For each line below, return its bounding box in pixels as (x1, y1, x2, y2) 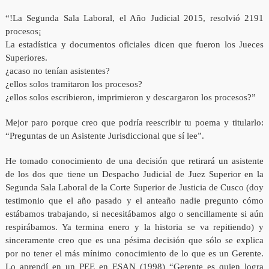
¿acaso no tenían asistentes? (5, 66, 110, 76)
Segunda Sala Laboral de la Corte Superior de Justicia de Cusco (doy (5, 183, 264, 193)
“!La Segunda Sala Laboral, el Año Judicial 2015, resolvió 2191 (5, 13, 264, 23)
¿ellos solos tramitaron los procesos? (5, 79, 142, 89)
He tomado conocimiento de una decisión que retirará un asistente (5, 156, 264, 166)
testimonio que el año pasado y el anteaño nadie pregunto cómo (5, 196, 264, 206)
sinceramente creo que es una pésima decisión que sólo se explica (5, 235, 264, 246)
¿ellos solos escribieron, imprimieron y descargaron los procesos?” (5, 92, 256, 103)
